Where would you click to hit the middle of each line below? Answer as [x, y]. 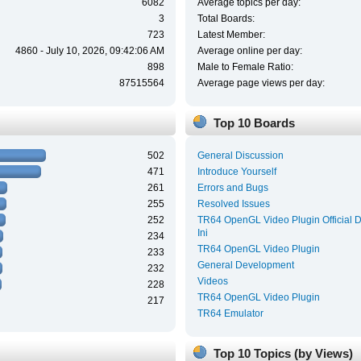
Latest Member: [231, 34]
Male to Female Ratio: [245, 66]
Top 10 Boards [254, 123]
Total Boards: [226, 18]
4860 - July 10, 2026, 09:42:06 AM [89, 50]
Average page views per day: [261, 83]
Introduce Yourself [237, 172]
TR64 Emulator [230, 314]
